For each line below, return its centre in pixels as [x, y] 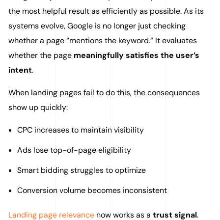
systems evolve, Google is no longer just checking [97, 26]
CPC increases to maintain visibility [81, 130]
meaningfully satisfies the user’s [137, 55]
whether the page [41, 55]
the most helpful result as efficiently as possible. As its [106, 11]
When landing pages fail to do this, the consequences [104, 93]
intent [20, 70]
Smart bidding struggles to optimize [82, 170]
